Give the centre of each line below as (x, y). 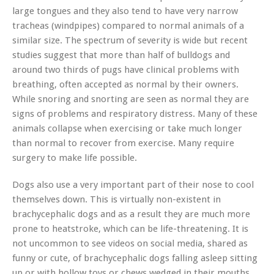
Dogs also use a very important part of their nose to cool (133, 184)
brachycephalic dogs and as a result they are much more (131, 214)
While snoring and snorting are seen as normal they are (131, 99)
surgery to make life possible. (75, 157)
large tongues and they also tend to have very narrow (125, 11)
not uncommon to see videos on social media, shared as (130, 243)
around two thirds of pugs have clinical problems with (126, 69)
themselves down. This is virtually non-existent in (117, 199)
